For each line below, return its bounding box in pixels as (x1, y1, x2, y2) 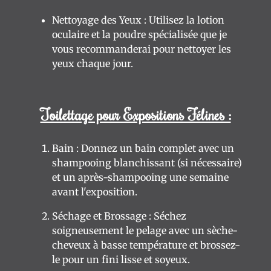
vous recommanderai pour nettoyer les (52, 43, 231, 55)
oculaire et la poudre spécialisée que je (52, 28, 227, 41)
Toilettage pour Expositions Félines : (40, 105, 231, 125)
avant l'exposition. (52, 186, 137, 198)
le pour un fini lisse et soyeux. (52, 253, 190, 266)
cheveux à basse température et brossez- (52, 239, 240, 251)
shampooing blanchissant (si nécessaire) (52, 157, 242, 169)
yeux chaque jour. (52, 57, 133, 70)
